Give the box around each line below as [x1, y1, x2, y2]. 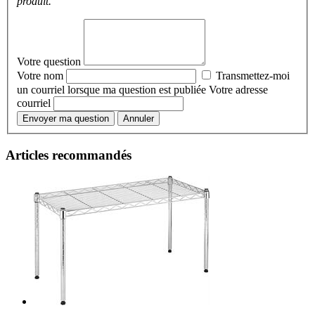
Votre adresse [209, 83, 268, 96]
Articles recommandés [6, 147, 131, 162]
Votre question [17, 55, 84, 67]
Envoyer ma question [22, 112, 109, 124]
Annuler [123, 112, 154, 124]
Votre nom [17, 69, 66, 82]
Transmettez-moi [213, 69, 290, 82]
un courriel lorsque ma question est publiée [17, 83, 209, 96]
